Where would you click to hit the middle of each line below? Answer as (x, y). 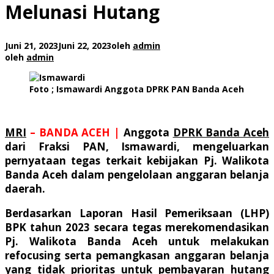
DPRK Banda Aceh (221, 132)
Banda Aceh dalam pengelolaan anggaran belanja (137, 174)
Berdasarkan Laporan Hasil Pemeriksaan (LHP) (137, 213)
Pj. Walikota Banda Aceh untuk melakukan (137, 241)
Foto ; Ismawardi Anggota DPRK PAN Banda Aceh (137, 89)
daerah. (25, 188)
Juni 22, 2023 (85, 45)
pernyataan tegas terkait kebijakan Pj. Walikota (137, 160)
